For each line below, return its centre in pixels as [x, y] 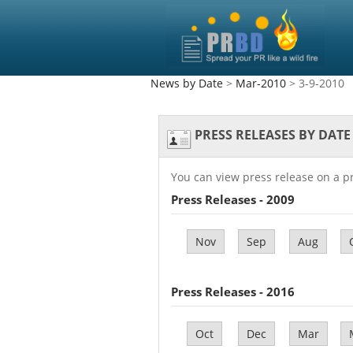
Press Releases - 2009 [233, 199]
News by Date [187, 83]
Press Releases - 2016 [233, 292]
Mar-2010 [261, 83]
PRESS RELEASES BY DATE [271, 135]
